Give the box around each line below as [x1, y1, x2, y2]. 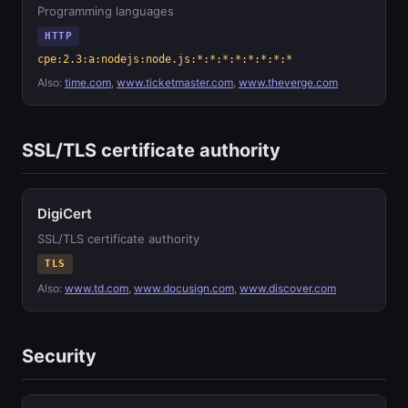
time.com [65, 76, 111, 89]
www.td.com [65, 281, 128, 295]
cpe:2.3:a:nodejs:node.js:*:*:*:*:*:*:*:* [37, 53, 292, 66]
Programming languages [37, 4, 174, 18]
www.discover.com [240, 281, 336, 295]
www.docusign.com [134, 281, 234, 295]
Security [22, 345, 97, 367]
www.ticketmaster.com [117, 76, 233, 89]
